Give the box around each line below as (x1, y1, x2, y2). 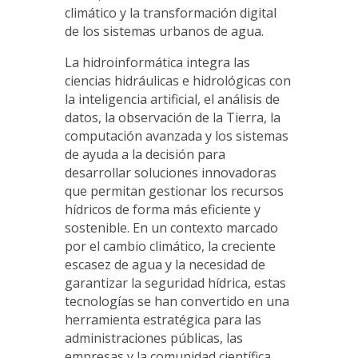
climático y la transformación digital (64, 4, 276, 22)
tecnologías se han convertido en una (64, 292, 289, 311)
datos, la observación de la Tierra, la (64, 109, 280, 127)
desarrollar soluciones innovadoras (64, 164, 276, 182)
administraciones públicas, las (64, 329, 243, 348)
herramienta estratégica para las (64, 311, 261, 329)
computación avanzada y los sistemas (64, 127, 288, 145)
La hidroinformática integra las (64, 54, 250, 72)
